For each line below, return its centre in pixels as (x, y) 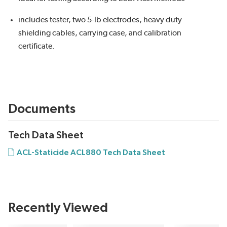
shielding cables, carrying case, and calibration (100, 33)
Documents (42, 109)
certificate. (36, 46)
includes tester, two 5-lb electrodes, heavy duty (100, 20)
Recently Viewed (58, 207)
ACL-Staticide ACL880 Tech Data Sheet (91, 152)
